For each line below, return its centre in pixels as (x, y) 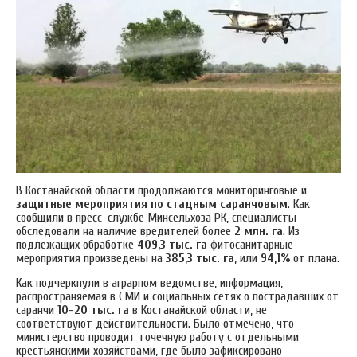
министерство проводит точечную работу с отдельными (157, 337)
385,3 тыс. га (200, 259)
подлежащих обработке (76, 245)
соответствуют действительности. (105, 324)
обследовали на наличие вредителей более (125, 231)
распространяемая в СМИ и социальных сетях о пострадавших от (177, 297)
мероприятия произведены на (91, 259)
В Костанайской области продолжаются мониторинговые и (161, 191)
